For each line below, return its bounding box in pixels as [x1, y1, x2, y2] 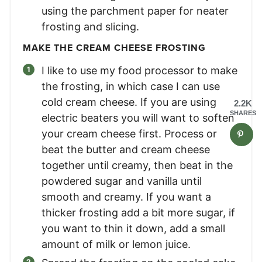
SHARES [230, 109, 256, 116]
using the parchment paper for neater [42, 5, 229, 18]
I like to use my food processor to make [42, 64, 237, 77]
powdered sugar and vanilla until [42, 175, 202, 188]
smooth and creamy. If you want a [42, 191, 211, 204]
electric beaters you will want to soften [42, 112, 235, 125]
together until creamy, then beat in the [42, 159, 233, 172]
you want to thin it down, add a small [42, 222, 225, 235]
